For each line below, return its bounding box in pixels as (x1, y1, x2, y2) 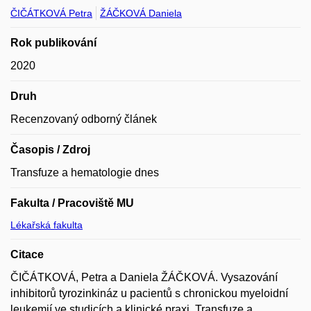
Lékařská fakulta (10, 219, 83, 230)
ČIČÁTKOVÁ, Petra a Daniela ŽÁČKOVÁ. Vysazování (10, 271, 278, 283)
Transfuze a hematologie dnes (10, 167, 159, 178)
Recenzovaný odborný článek (10, 113, 157, 125)
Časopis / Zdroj (10, 144, 90, 155)
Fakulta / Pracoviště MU (10, 197, 134, 209)
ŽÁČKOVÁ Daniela (100, 8, 182, 19)
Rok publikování (10, 37, 96, 49)
